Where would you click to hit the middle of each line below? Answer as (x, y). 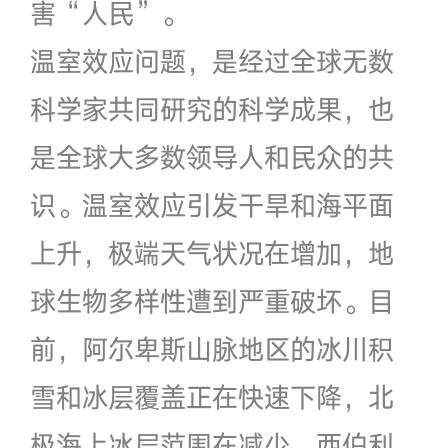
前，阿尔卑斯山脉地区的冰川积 (211, 348)
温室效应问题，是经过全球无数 (211, 60)
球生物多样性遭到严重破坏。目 (211, 300)
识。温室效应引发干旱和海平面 (211, 204)
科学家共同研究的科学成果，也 (211, 108)
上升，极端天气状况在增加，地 (211, 252)
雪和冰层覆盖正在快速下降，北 (211, 396)
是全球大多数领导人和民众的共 (211, 156)
